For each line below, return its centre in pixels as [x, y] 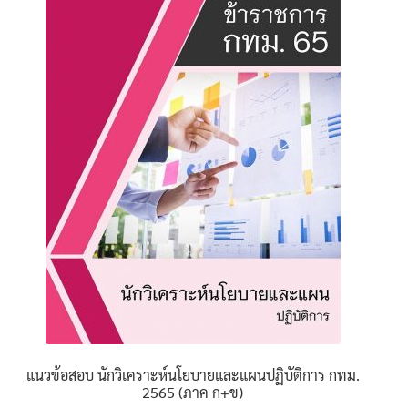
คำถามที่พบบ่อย [82, 82]
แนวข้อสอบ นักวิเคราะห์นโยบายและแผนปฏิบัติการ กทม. [193, 374]
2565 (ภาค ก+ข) [193, 392]
